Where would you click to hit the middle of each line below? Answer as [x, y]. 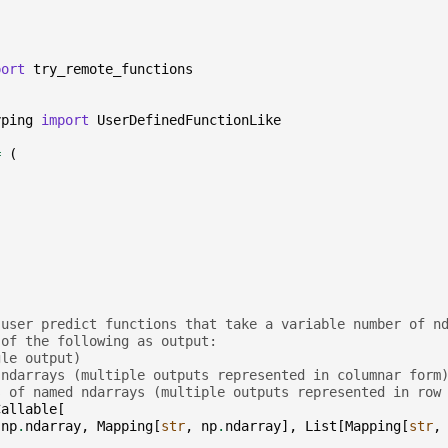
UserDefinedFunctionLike [189, 120]
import [65, 120]
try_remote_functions [113, 69]
